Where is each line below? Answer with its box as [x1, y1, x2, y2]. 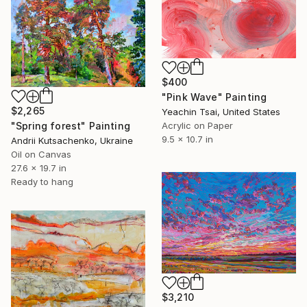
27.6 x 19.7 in [11, 162, 66, 173]
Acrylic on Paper [162, 120, 233, 132]
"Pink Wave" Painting [162, 91, 267, 103]
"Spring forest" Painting [11, 119, 130, 132]
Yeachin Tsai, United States [162, 106, 280, 118]
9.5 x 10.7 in [162, 134, 213, 145]
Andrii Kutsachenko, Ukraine [11, 134, 133, 146]
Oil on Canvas [11, 148, 71, 160]
